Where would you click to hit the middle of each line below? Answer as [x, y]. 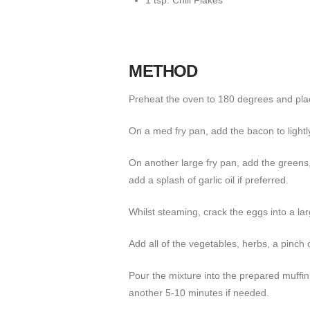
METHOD [163, 71]
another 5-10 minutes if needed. [199, 293]
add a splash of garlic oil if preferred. [209, 180]
